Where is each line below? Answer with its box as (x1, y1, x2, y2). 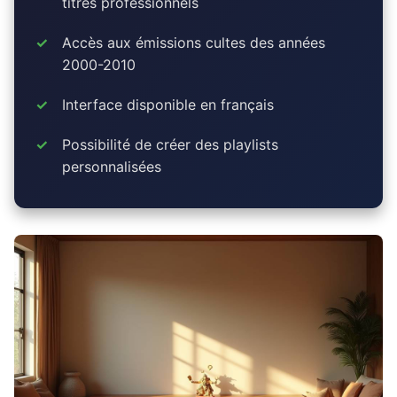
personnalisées (62, 157, 161, 175)
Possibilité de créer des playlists (62, 135, 278, 153)
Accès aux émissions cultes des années (62, 33, 325, 51)
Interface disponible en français (62, 95, 274, 113)
